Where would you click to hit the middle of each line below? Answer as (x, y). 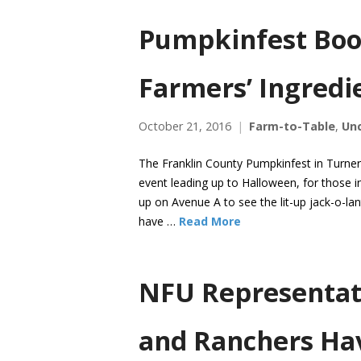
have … (159, 222)
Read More (210, 222)
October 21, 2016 (185, 127)
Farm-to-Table (292, 127)
